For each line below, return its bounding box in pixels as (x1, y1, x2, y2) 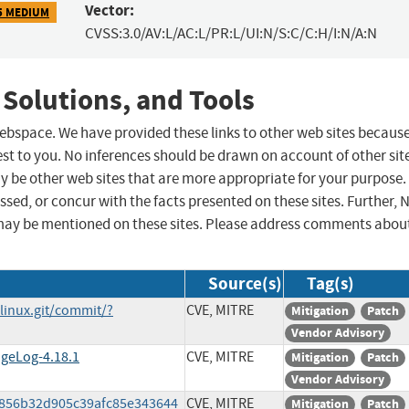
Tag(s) (307, 272, 354, 296)
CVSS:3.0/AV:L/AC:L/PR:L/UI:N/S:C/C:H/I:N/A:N (84, 24, 377, 44)
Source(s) (208, 272, 282, 296)
